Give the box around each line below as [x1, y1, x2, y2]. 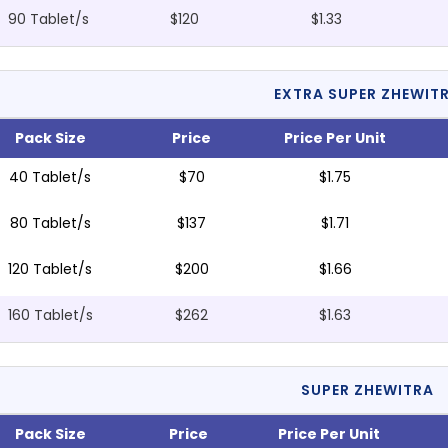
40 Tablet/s [9, 167, 92, 188]
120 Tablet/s [8, 259, 93, 280]
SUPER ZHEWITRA [301, 380, 435, 401]
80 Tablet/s [9, 213, 91, 234]
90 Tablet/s [7, 9, 89, 30]
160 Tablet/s [7, 305, 93, 326]
